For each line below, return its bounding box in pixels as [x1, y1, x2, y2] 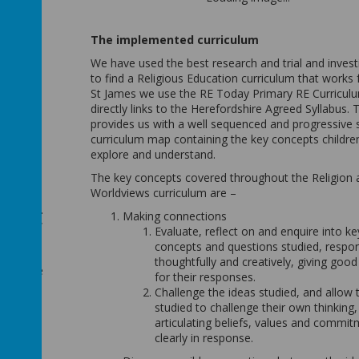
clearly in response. [154, 330, 253, 345]
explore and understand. [90, 147, 216, 162]
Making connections [122, 208, 227, 224]
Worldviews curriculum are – [90, 185, 236, 200]
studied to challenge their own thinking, [154, 300, 357, 315]
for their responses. [154, 269, 256, 284]
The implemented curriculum [90, 32, 259, 47]
